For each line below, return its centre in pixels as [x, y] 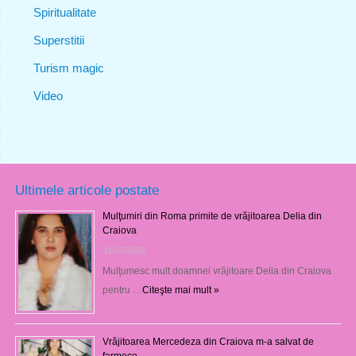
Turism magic [68, 68]
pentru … [122, 290]
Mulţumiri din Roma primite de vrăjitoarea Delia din [212, 216]
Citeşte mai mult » [180, 290]
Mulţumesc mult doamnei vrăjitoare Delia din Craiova [217, 271]
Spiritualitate [64, 12]
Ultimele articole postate [87, 190]
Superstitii [58, 40]
